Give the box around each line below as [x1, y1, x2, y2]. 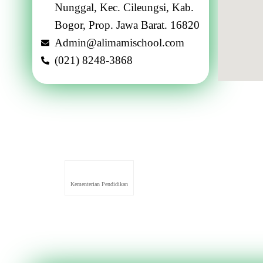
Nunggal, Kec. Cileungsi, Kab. [54, 1, 194, 14]
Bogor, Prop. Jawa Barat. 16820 [54, 19, 200, 31]
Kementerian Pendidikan [70, 180, 128, 187]
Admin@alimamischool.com [54, 36, 184, 49]
